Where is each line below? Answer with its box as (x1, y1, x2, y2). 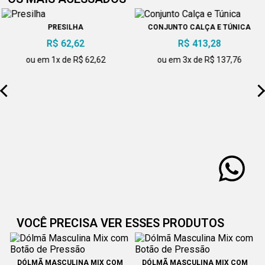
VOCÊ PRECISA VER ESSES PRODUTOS (17, 215, 225, 230)
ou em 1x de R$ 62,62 (25, 55, 106, 65)
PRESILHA (48, 23, 84, 32)
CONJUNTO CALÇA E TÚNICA (147, 23, 251, 32)
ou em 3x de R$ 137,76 (157, 55, 242, 65)
